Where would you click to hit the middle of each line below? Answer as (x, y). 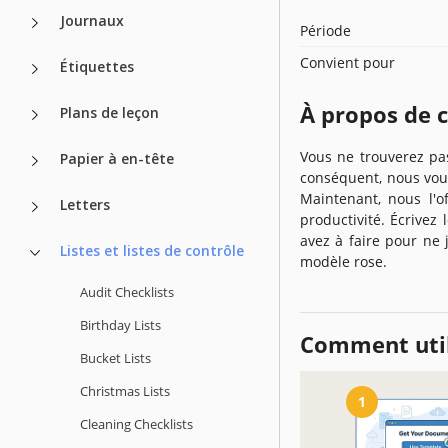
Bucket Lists (115, 357)
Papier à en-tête (117, 158)
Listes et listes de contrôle (152, 250)
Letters (85, 204)
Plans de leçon (109, 112)
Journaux (92, 20)
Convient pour (347, 62)
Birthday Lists (120, 324)
